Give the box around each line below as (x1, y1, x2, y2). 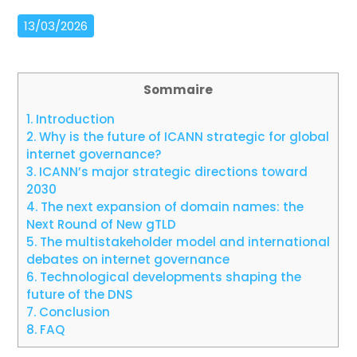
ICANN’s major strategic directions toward (36, 163, 308, 181)
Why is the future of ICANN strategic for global (36, 128, 330, 146)
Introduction (33, 111, 116, 128)
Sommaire (143, 81, 214, 98)
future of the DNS (26, 286, 134, 304)
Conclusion (36, 304, 111, 321)
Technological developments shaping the (37, 269, 302, 286)
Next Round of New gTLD (26, 216, 177, 233)
